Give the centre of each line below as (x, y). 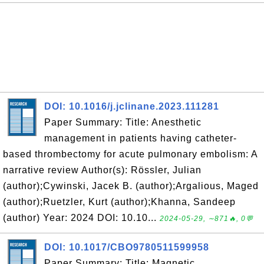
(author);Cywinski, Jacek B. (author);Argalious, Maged (131, 186)
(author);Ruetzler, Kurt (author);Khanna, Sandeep (119, 202)
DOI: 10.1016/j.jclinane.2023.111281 (132, 106)
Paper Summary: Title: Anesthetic (123, 122)
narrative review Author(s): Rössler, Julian (102, 170)
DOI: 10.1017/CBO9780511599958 (127, 247)
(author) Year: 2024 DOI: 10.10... (81, 218)
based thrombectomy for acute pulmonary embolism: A (130, 154)
